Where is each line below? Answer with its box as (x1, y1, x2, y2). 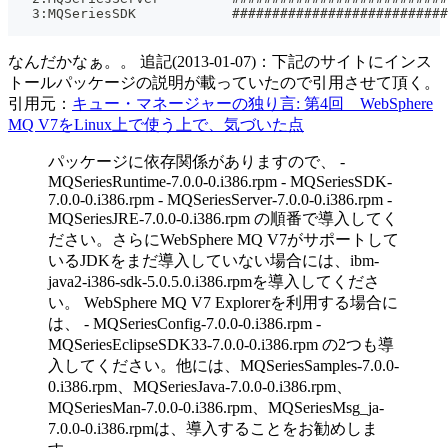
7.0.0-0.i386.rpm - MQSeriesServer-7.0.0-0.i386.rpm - (48, 190, 392, 208)
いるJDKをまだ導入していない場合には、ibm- (48, 251, 379, 269)
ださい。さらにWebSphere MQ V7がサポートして (48, 230, 399, 248)
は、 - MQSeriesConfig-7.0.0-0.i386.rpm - (48, 314, 321, 332)
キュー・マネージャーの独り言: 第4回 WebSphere (72, 94, 433, 112)
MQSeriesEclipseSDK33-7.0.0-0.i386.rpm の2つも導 (48, 335, 394, 353)
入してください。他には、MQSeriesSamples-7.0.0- (48, 356, 399, 374)
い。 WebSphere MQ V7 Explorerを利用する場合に (48, 293, 398, 311)
